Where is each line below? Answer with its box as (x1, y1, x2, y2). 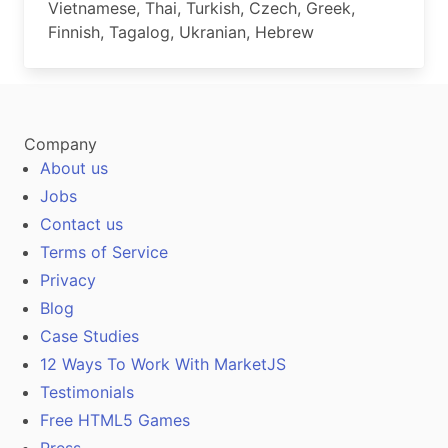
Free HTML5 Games (40, 410, 190, 431)
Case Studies (40, 326, 139, 347)
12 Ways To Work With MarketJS (40, 354, 286, 375)
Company (24, 134, 97, 155)
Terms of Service (40, 242, 168, 263)
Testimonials (40, 382, 134, 403)
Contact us (40, 214, 123, 235)
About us (40, 158, 108, 179)
